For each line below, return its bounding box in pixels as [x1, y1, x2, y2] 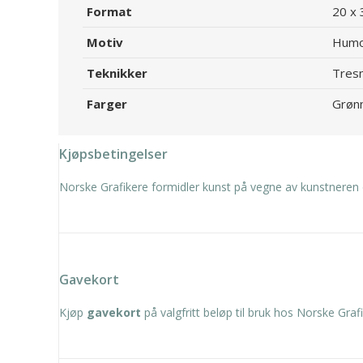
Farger [87, 96, 127, 112]
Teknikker [87, 65, 147, 81]
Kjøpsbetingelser [59, 145, 168, 163]
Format [87, 3, 132, 19]
